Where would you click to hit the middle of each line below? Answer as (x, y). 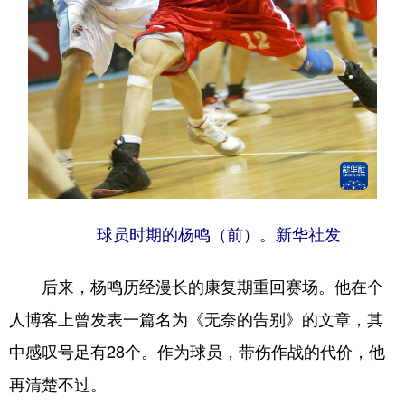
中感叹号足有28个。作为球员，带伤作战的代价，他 (197, 350)
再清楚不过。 (58, 383)
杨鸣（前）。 (227, 235)
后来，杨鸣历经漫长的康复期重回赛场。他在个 (196, 285)
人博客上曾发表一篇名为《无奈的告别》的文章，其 (196, 318)
